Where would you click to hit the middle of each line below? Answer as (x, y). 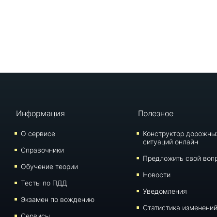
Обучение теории (49, 166)
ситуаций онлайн (170, 142)
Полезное (155, 113)
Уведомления (165, 191)
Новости (156, 175)
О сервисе (38, 133)
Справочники (42, 150)
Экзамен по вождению (57, 199)
